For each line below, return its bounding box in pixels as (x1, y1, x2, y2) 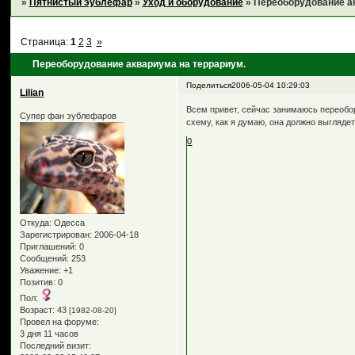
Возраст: (20, 305, 55, 315)
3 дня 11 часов (20, 329, 79, 339)
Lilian (20, 86, 44, 98)
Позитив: (20, 277, 56, 288)
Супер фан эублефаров (20, 111, 117, 121)
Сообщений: (20, 254, 70, 264)
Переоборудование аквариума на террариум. (32, 59, 246, 71)
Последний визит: (20, 341, 92, 351)
